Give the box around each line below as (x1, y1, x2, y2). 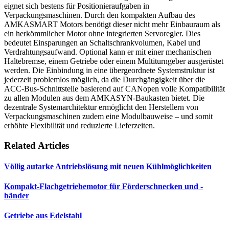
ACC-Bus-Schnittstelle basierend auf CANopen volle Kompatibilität (4, 84, 225, 93)
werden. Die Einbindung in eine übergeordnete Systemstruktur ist (4, 65, 215, 75)
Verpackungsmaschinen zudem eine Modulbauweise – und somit (4, 111, 213, 121)
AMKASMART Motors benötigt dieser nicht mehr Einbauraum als (4, 19, 220, 29)
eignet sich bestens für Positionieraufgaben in (4, 1, 149, 10)
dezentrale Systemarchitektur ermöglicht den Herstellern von (4, 102, 198, 111)
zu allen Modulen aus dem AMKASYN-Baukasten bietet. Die (4, 93, 204, 102)
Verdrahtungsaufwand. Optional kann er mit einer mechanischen (4, 47, 211, 56)
